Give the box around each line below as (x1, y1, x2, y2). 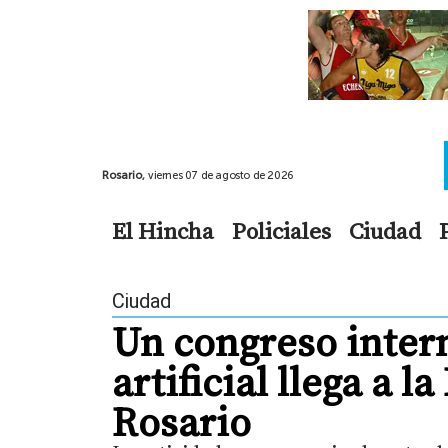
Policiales (232, 214, 331, 247)
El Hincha (112, 214, 214, 247)
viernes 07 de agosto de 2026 (148, 168, 294, 182)
